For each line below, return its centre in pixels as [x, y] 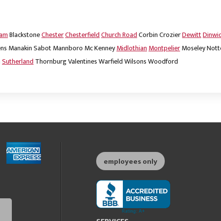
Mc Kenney [100, 48]
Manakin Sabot [30, 48]
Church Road [119, 35]
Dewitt [192, 35]
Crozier [170, 35]
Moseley [193, 48]
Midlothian [132, 48]
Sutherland [18, 62]
